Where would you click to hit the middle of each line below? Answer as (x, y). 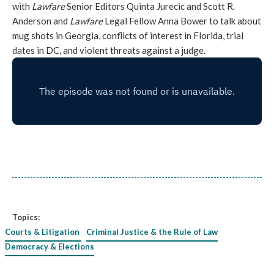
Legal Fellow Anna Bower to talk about (183, 21)
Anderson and (41, 21)
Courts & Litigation (42, 232)
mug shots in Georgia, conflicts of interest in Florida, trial (128, 35)
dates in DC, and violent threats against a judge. (109, 50)
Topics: (26, 217)
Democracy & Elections (50, 246)
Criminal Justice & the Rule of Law (152, 232)
